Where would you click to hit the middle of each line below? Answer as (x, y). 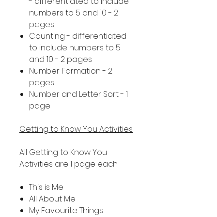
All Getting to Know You (63, 152)
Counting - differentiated (78, 36)
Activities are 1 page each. (69, 164)
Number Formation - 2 (71, 71)
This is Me (46, 187)
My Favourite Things (66, 210)
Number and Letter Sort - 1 (78, 94)
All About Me (52, 199)
